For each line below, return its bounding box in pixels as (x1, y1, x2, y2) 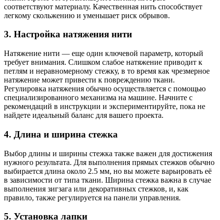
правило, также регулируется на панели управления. (4, 193, 181, 202)
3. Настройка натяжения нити (4, 29, 132, 40)
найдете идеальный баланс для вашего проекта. (4, 111, 164, 120)
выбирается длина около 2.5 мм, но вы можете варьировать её (4, 166, 212, 175)
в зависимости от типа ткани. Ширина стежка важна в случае (4, 175, 211, 184)
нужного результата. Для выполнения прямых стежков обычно (4, 158, 215, 166)
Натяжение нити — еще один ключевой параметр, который (4, 49, 203, 58)
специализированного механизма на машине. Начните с (4, 93, 192, 102)
